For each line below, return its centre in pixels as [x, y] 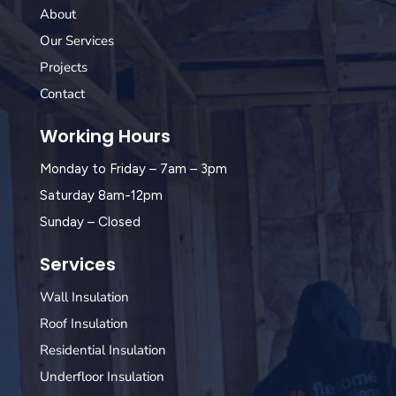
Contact [62, 94]
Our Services [76, 41]
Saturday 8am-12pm [101, 196]
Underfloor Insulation [102, 377]
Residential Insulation [103, 350]
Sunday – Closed [90, 222]
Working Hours [105, 137]
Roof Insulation [84, 324]
